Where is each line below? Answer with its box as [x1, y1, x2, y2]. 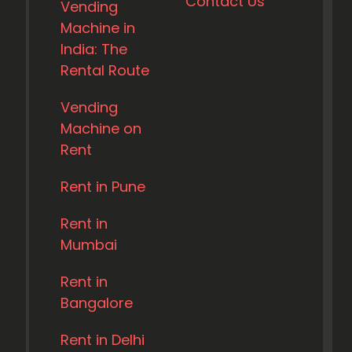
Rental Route [60, 60, 149, 81]
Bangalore [60, 293, 133, 313]
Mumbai [60, 235, 117, 255]
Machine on [60, 119, 141, 139]
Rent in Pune [60, 177, 145, 197]
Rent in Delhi [60, 330, 145, 350]
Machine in [60, 18, 135, 38]
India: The [60, 39, 127, 60]
